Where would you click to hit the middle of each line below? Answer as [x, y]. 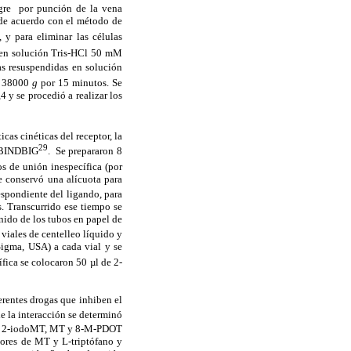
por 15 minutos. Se [80, 83]
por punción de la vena [71, 9]
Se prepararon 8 [89, 151]
